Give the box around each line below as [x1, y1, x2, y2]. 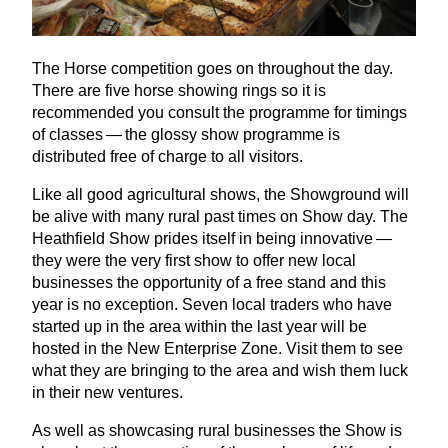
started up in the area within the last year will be [32, 318, 367, 336]
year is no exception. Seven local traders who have [32, 296, 392, 314]
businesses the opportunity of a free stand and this [32, 274, 386, 292]
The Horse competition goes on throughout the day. [32, 60, 393, 78]
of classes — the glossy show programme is [32, 126, 340, 144]
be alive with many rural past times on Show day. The [32, 208, 408, 226]
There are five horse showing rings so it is [32, 82, 326, 100]
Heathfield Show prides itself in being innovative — [32, 230, 395, 248]
